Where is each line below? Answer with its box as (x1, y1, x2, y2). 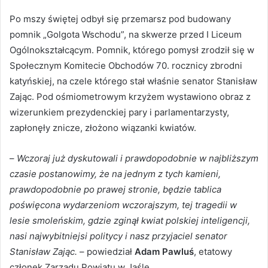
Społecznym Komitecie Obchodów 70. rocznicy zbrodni (10, 60, 242, 72)
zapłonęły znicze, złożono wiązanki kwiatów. (10, 122, 196, 134)
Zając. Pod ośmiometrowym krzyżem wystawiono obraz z (10, 91, 251, 103)
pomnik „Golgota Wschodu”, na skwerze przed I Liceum (10, 29, 242, 41)
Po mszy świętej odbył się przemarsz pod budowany (10, 13, 231, 25)
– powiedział (77, 246, 135, 258)
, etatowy (194, 246, 232, 258)
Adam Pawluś (135, 246, 194, 258)
